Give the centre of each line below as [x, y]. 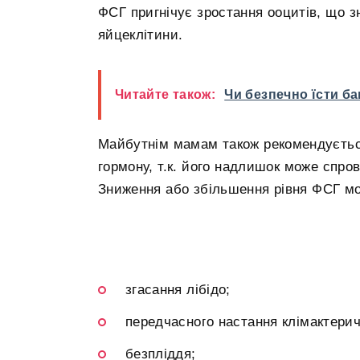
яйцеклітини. [141, 35]
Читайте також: [166, 94]
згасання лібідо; [178, 290]
